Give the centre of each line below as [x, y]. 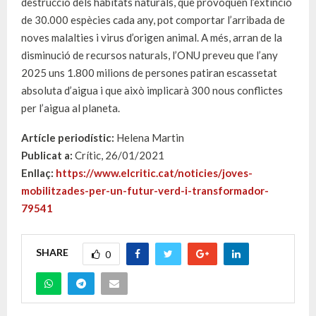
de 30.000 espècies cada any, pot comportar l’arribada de [153, 19]
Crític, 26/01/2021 [119, 155]
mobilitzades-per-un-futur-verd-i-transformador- [145, 190]
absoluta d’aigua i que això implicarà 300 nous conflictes [152, 90]
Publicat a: [47, 155]
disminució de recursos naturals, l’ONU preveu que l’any [150, 55]
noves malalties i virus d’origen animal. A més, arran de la [152, 37]
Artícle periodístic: [68, 137]
